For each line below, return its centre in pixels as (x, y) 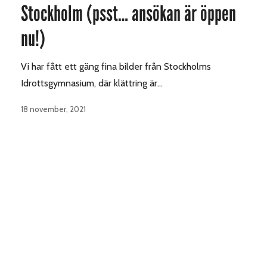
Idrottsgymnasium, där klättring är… (92, 83)
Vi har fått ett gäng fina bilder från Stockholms (116, 67)
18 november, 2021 (53, 109)
